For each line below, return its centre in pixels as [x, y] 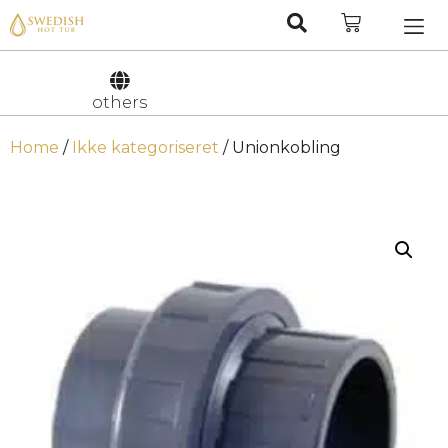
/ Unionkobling [280, 147]
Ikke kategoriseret [145, 147]
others [119, 102]
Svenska [410, 66]
